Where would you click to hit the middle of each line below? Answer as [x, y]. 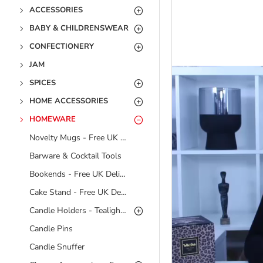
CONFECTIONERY [62, 46]
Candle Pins [51, 229]
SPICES [43, 83]
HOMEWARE [53, 119]
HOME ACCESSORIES [69, 101]
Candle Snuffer [57, 247]
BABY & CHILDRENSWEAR [79, 28]
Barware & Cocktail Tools [75, 156]
